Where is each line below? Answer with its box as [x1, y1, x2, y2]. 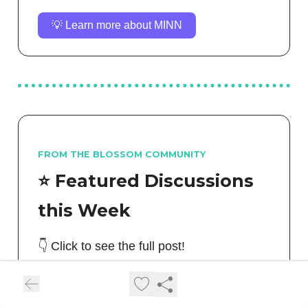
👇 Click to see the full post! [38, 239, 185, 254]
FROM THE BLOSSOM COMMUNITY [38, 149, 206, 160]
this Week [38, 200, 131, 221]
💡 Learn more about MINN [52, 19, 182, 32]
